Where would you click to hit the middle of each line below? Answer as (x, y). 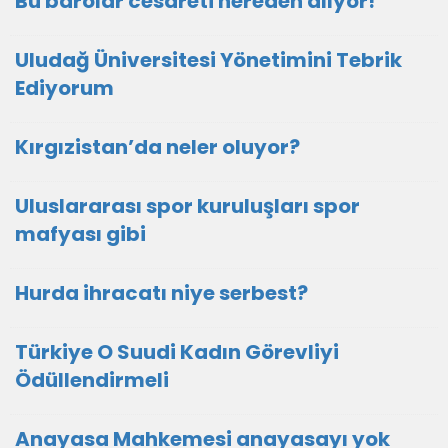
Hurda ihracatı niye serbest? (161, 293)
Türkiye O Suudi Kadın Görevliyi (177, 352)
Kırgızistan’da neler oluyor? (157, 147)
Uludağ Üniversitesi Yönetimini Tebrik (208, 60)
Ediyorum (64, 88)
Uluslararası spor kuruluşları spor (187, 206)
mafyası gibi (80, 234)
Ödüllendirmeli (92, 380)
